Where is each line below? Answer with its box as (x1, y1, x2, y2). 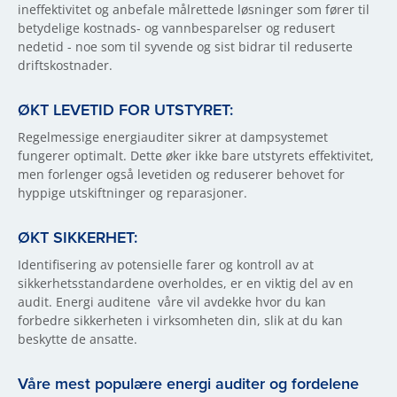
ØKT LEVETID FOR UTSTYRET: (18, 98, 233, 121)
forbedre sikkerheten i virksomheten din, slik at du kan (18, 312, 343, 329)
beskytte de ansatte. (18, 331, 137, 347)
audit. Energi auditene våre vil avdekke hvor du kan (18, 293, 326, 310)
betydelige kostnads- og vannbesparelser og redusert (18, 19, 335, 36)
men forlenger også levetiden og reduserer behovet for (18, 166, 345, 183)
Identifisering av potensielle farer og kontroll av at (18, 256, 314, 273)
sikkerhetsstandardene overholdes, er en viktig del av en (18, 275, 354, 292)
